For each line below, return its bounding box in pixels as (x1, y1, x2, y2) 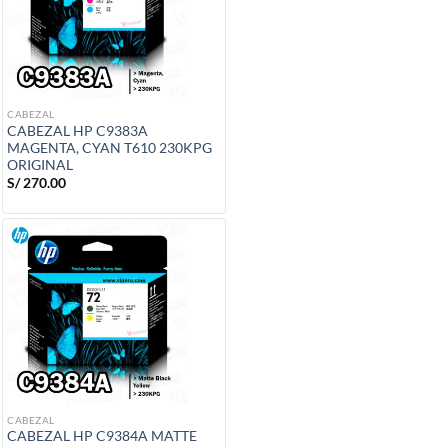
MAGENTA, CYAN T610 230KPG (7, 139, 212, 156)
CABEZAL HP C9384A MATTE (7, 428, 197, 445)
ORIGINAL (7, 156, 73, 173)
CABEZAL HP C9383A (7, 122, 148, 139)
